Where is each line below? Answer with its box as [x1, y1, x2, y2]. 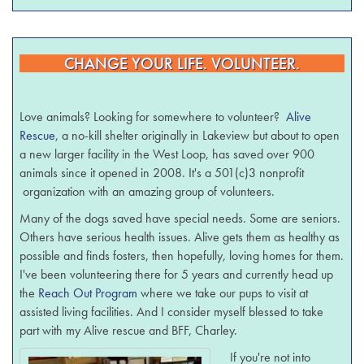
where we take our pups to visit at [137, 284, 309, 302]
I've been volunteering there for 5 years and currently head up [19, 266, 334, 284]
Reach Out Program [38, 284, 138, 302]
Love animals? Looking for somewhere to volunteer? [19, 108, 287, 126]
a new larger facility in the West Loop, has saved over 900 [19, 145, 315, 163]
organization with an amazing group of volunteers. [19, 183, 275, 201]
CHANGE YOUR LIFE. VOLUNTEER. [64, 53, 300, 75]
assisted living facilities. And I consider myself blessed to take [19, 303, 324, 321]
